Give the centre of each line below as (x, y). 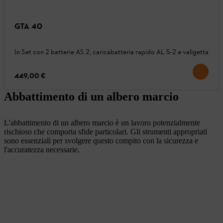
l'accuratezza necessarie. (42, 150)
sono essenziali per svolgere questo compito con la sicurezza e (101, 141)
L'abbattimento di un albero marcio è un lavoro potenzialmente (102, 123)
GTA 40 (28, 26)
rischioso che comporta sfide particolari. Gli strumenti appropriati (106, 132)
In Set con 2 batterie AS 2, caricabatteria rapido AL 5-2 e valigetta (111, 52)
